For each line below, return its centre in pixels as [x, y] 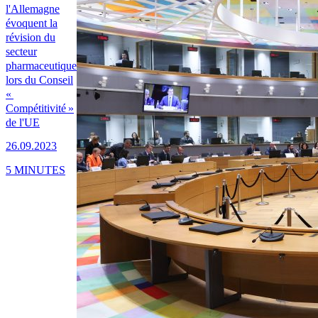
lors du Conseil [39, 80]
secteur [21, 52]
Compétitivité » [40, 109]
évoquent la [32, 23]
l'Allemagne [33, 9]
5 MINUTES [35, 170]
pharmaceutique [41, 66]
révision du [31, 38]
